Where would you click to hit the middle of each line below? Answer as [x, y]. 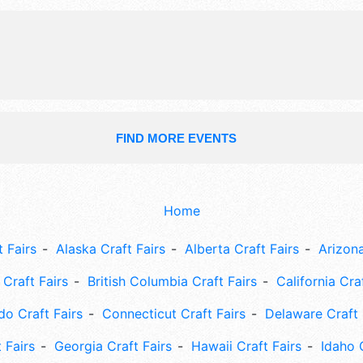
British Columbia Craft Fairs [172, 282]
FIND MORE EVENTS [176, 139]
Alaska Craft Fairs [110, 249]
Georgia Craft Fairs [113, 346]
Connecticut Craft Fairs [174, 314]
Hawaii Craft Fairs [246, 346]
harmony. [167, 15]
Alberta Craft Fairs [241, 249]
